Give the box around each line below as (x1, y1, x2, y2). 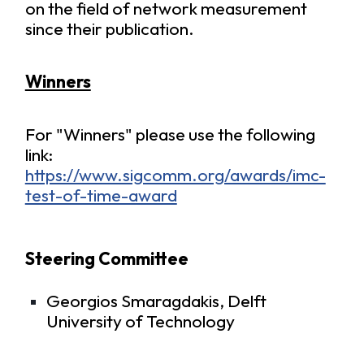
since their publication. (24, 17, 194, 40)
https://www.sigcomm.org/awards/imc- (24, 163, 326, 186)
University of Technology (46, 310, 236, 332)
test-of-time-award (24, 184, 177, 206)
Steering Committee (24, 248, 188, 271)
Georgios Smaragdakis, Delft (46, 289, 267, 312)
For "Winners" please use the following (24, 123, 315, 145)
